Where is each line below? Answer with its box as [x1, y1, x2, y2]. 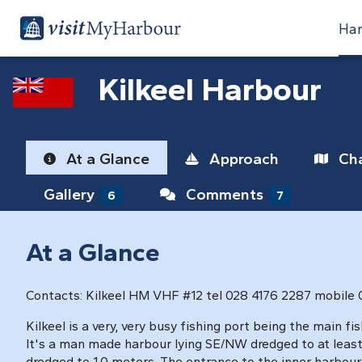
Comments [181, 184, 267, 204]
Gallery [44, 184, 99, 204]
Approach [205, 149, 279, 168]
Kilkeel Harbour [98, 69, 322, 108]
